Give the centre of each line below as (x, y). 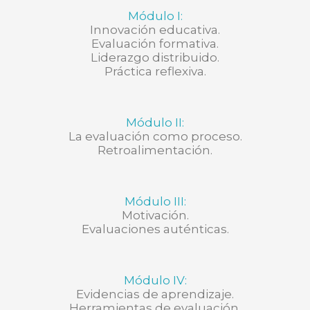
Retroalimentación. (155, 151)
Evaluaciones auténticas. (155, 229)
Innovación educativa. (155, 30)
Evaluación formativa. (155, 44)
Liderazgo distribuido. (155, 58)
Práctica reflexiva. (155, 72)
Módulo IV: (155, 281)
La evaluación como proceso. (155, 137)
